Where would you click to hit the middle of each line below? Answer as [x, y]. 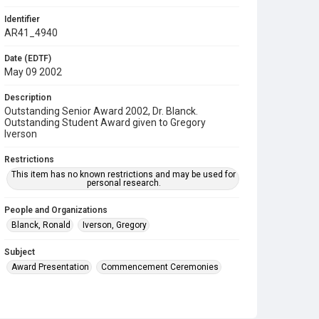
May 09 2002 [33, 72]
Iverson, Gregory [115, 225]
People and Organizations [56, 210]
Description [28, 98]
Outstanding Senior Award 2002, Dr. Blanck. [101, 111]
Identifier [22, 19]
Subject [20, 252]
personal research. [124, 183]
